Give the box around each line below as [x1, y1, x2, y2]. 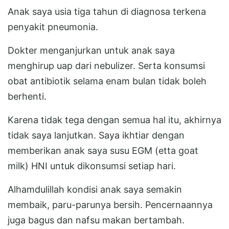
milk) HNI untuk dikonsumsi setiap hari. [8, 160, 176, 171]
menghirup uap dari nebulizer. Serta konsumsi [8, 60, 205, 71]
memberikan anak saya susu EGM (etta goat [8, 145, 198, 156]
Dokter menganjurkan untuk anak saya [8, 44, 175, 56]
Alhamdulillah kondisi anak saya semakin [8, 184, 182, 195]
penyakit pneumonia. [8, 21, 98, 32]
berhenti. [8, 90, 47, 102]
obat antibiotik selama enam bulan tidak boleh [8, 75, 207, 86]
